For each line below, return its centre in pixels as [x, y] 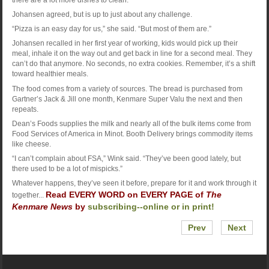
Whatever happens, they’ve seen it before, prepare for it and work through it [134, 183]
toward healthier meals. [50, 74]
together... [29, 195]
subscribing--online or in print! [151, 207]
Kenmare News [42, 207]
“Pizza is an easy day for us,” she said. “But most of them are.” [111, 29]
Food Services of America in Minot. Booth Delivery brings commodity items [132, 134]
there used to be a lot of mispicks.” [67, 169]
